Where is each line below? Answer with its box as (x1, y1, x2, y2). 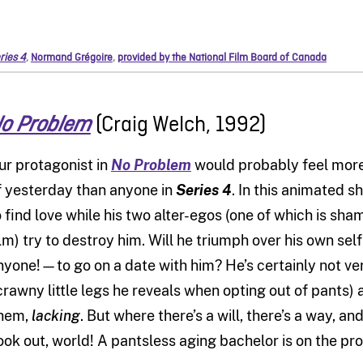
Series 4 (175, 181, 232, 199)
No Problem (110, 156, 191, 174)
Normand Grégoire (30, 51, 113, 66)
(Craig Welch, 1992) (90, 112, 266, 140)
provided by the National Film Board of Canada (117, 51, 327, 66)
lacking (31, 307, 80, 325)
